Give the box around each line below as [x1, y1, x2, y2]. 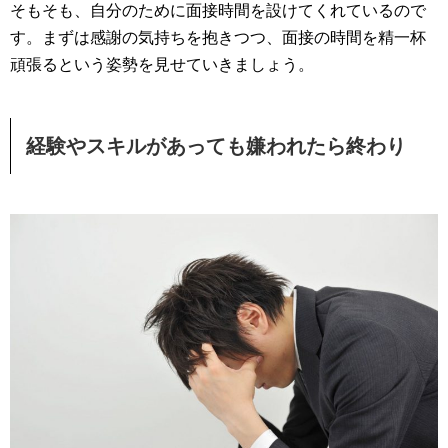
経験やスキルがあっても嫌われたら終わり [26, 134, 406, 157]
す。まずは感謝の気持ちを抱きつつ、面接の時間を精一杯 [10, 28, 426, 46]
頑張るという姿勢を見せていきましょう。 [10, 55, 314, 73]
